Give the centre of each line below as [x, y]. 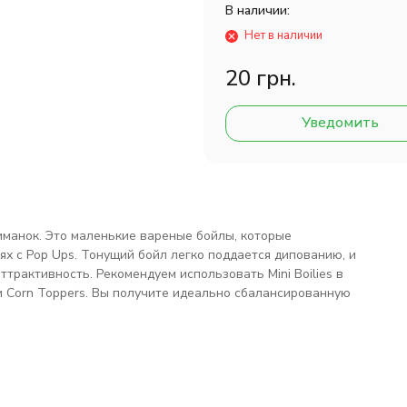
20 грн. [261, 78]
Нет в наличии [283, 35]
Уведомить [340, 123]
